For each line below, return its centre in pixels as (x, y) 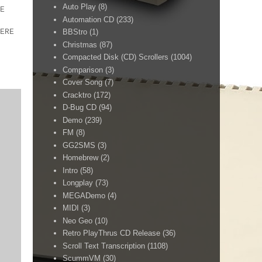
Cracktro (77, 95)
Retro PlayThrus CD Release (112, 233)
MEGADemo (84, 195)
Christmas (80, 44)
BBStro (75, 32)
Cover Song (83, 82)
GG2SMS (79, 145)
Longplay (78, 183)
